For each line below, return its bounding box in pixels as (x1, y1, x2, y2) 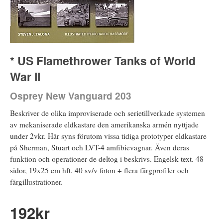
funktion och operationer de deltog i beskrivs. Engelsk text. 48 (10, 153, 204, 164)
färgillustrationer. (10, 176, 63, 187)
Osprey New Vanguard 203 (10, 89, 131, 103)
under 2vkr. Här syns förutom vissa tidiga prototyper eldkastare (10, 130, 207, 141)
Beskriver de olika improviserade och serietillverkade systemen (10, 108, 205, 118)
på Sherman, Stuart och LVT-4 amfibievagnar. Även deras (10, 142, 189, 152)
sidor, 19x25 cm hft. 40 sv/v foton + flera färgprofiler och (10, 165, 189, 175)
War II (10, 68, 40, 85)
